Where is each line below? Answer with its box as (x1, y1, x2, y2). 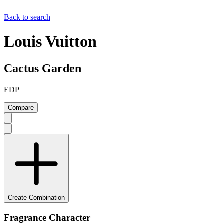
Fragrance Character (4, 212, 90, 223)
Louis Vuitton (4, 32, 97, 51)
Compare (8, 103, 34, 111)
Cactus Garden (4, 61, 81, 75)
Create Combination (8, 193, 65, 201)
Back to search (4, 13, 50, 21)
